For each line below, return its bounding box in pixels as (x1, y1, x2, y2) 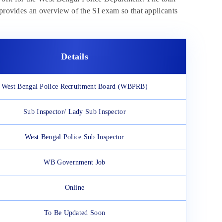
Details (60, 52, 89, 62)
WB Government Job (44, 159, 106, 166)
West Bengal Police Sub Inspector (25, 133, 124, 141)
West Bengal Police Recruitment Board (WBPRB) (1, 83, 148, 91)
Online (64, 184, 85, 192)
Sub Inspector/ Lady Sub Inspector (23, 108, 126, 116)
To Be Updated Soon (44, 209, 106, 217)
